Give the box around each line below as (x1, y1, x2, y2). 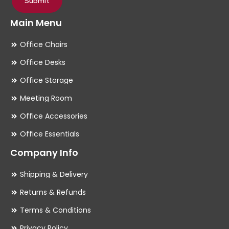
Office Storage (19, 75, 73, 86)
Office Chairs (19, 39, 67, 50)
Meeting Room (19, 93, 72, 104)
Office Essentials (19, 129, 79, 140)
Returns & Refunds (19, 187, 86, 198)
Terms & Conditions (19, 205, 91, 216)
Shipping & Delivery (19, 169, 88, 180)
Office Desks (19, 57, 65, 68)
